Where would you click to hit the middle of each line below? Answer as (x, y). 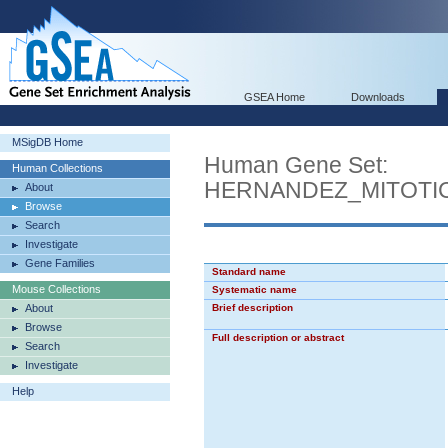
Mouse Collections (56, 289)
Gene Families (60, 263)
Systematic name (254, 289)
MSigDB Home (47, 142)
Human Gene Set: (296, 165)
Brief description (252, 307)
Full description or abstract (278, 337)
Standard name (249, 271)
